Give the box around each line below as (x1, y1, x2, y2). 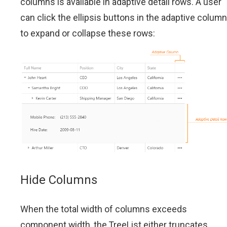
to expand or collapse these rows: (20, 28, 155, 39)
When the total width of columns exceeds (20, 204, 187, 215)
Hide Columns (20, 173, 97, 187)
